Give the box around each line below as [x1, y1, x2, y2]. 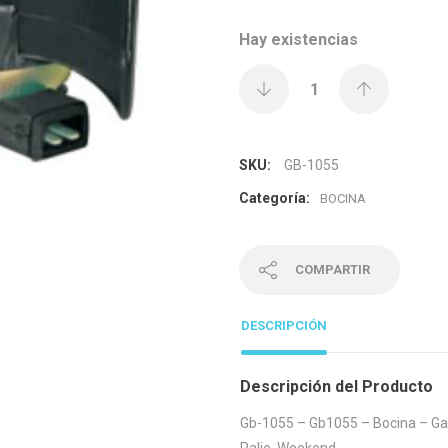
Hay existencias [239, 30, 358, 49]
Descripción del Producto [240, 376, 433, 396]
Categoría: [239, 190, 310, 206]
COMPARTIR [295, 262, 370, 277]
